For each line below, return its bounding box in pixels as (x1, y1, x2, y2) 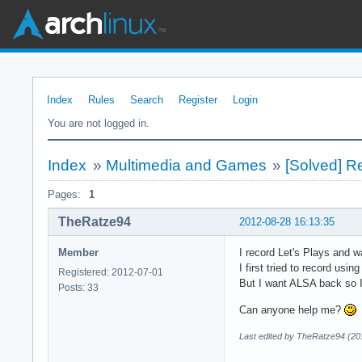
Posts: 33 (58, 281, 99, 293)
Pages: (48, 188, 81, 200)
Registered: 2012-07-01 (58, 266, 163, 278)
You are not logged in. (48, 117, 149, 129)
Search (130, 94, 163, 106)
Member (58, 246, 99, 259)
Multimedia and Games (105, 157, 267, 174)
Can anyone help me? (239, 303, 344, 316)
